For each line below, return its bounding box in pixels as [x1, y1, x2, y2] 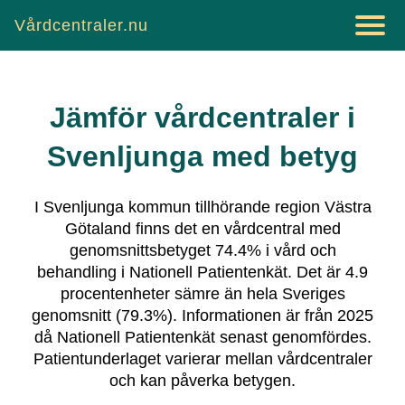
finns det [130, 219, 197, 238]
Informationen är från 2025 [182, 306, 373, 325]
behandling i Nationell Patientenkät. [37, 262, 292, 281]
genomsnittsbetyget [69, 240, 211, 259]
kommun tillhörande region [123, 197, 320, 216]
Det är [297, 262, 345, 281]
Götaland [64, 219, 131, 238]
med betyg [203, 140, 358, 174]
